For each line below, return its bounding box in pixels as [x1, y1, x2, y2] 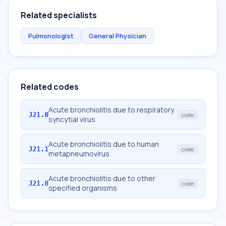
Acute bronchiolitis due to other [48, 174, 155, 183]
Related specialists [21, 10, 97, 21]
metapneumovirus [48, 149, 109, 158]
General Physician [89, 31, 146, 40]
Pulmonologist [28, 31, 74, 40]
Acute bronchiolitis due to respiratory [48, 105, 174, 115]
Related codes [21, 81, 79, 92]
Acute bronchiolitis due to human [48, 139, 159, 149]
